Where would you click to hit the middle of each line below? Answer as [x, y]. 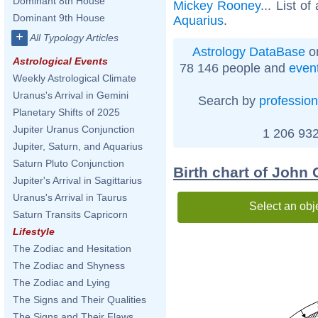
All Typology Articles [74, 38]
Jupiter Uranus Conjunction [74, 129]
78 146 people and [234, 68]
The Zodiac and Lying [61, 283]
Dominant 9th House [59, 18]
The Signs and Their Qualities [79, 300]
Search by [228, 100]
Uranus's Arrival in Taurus [70, 197]
